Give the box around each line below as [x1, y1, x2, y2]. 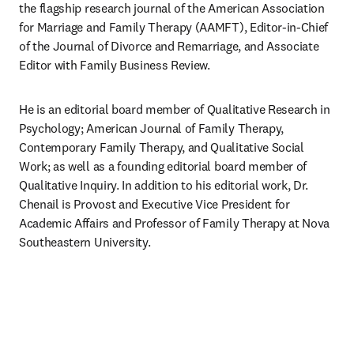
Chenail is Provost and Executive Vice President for [19, 196, 290, 212]
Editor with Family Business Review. [19, 57, 210, 73]
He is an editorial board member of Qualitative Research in [19, 101, 330, 117]
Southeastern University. [19, 234, 151, 250]
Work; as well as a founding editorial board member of [19, 158, 307, 174]
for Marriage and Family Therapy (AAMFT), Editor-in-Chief [19, 19, 329, 35]
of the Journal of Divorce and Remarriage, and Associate [19, 38, 319, 54]
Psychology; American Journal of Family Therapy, [19, 120, 284, 136]
